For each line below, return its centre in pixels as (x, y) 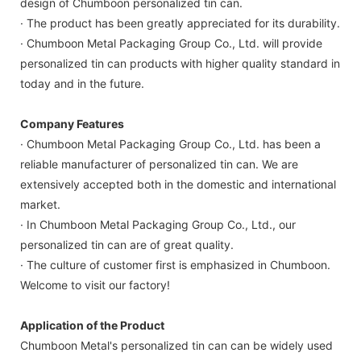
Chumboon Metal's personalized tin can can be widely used (176, 346)
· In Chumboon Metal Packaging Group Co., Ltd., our (158, 225)
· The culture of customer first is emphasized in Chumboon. (175, 265)
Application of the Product (92, 326)
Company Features (72, 124)
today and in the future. (82, 84)
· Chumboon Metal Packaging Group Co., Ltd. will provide (171, 44)
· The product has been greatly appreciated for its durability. (180, 23)
